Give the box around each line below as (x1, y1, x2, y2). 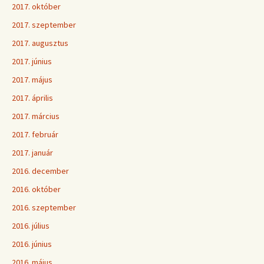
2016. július (12, 220, 49, 231)
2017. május (12, 74, 52, 85)
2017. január (12, 147, 53, 158)
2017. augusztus (12, 38, 68, 48)
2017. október (12, 1, 61, 12)
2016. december (12, 166, 69, 176)
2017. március (12, 111, 60, 121)
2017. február (12, 129, 58, 140)
